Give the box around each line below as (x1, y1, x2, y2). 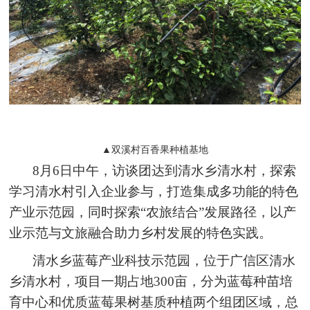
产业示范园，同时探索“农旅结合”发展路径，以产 (9, 205, 297, 220)
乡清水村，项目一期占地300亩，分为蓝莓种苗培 (9, 274, 293, 289)
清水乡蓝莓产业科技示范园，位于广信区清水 (33, 253, 296, 268)
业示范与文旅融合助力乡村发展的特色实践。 (9, 226, 273, 241)
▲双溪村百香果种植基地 (101, 145, 208, 156)
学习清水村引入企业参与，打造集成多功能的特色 (9, 184, 299, 199)
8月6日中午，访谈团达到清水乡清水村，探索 (33, 163, 297, 179)
